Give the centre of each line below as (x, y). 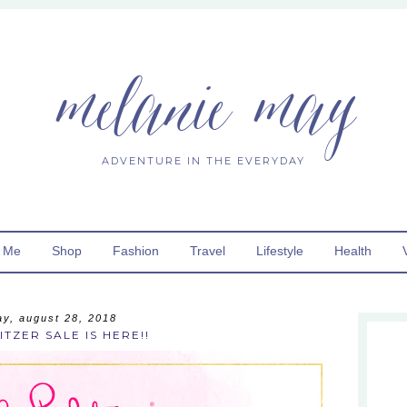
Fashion (135, 251)
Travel (207, 251)
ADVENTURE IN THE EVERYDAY (203, 161)
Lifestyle (279, 251)
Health (352, 251)
